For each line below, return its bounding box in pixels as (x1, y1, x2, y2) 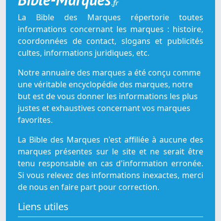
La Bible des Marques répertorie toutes (18, 12, 203, 23)
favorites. (18, 114, 53, 126)
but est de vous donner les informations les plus (18, 91, 198, 102)
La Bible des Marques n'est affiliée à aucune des (18, 134, 203, 146)
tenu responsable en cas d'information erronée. (18, 158, 203, 169)
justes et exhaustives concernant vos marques (18, 103, 190, 114)
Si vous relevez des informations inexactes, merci (18, 170, 203, 181)
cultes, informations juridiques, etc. (18, 47, 149, 59)
